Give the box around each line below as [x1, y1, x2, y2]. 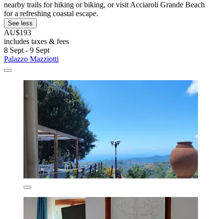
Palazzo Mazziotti [4, 54, 59, 63]
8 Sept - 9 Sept [4, 45, 49, 54]
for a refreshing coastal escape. [4, 9, 98, 18]
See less [8, 19, 33, 27]
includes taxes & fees [4, 37, 69, 45]
